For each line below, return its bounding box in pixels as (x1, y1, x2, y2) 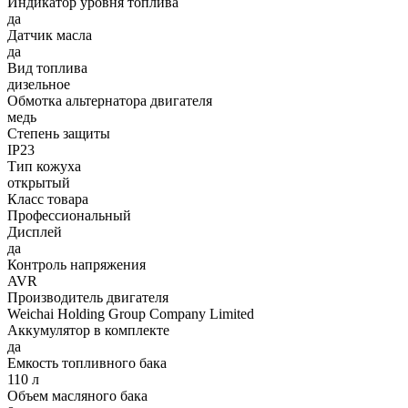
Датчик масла (7, 27, 92, 44)
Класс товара (7, 191, 88, 208)
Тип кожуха (7, 158, 81, 175)
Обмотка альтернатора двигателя (7, 93, 212, 109)
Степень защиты (7, 126, 110, 142)
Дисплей (7, 224, 62, 240)
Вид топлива (7, 60, 87, 76)
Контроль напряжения (7, 257, 146, 273)
